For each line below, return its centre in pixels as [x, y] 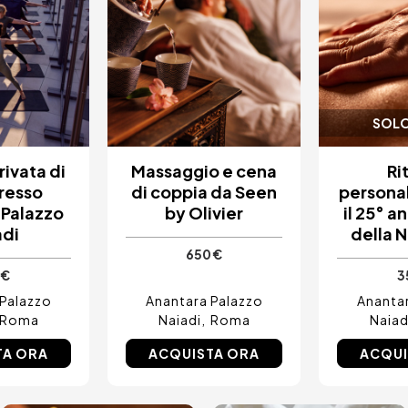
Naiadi [179, 319]
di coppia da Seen [204, 191]
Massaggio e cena [204, 170]
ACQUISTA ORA [204, 353]
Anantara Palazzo [204, 300]
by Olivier [204, 212]
